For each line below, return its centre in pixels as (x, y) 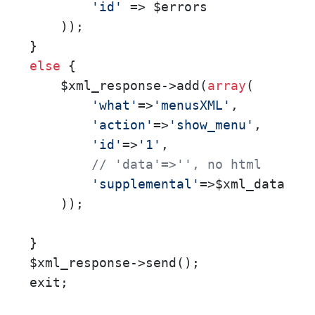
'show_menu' (211, 125)
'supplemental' (146, 184)
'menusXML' (192, 105)
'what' (115, 105)
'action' (122, 125)
